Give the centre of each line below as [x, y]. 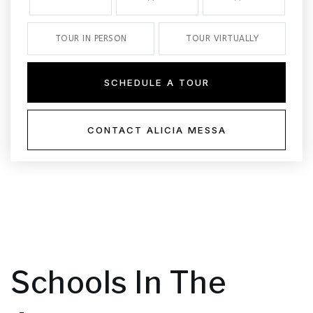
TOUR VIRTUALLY [222, 38]
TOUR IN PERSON [91, 38]
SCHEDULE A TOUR [156, 82]
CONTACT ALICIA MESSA [156, 130]
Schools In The [118, 283]
